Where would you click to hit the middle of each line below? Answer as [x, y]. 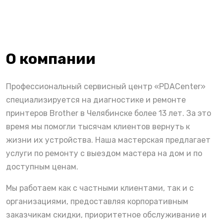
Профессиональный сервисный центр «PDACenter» [106, 86]
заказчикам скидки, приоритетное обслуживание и [106, 215]
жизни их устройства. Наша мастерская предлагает [108, 140]
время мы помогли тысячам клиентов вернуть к [98, 126]
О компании [51, 59]
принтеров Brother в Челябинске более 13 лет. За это [109, 113]
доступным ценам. [42, 166]
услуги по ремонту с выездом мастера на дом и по [104, 153]
